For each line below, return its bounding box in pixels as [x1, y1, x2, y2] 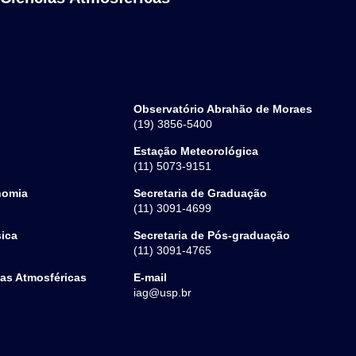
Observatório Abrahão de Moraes [133, 103, 312, 116]
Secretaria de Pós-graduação [133, 229, 290, 242]
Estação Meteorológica [133, 145, 258, 158]
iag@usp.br [133, 286, 192, 300]
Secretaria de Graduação [133, 187, 267, 200]
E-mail [133, 271, 167, 284]
